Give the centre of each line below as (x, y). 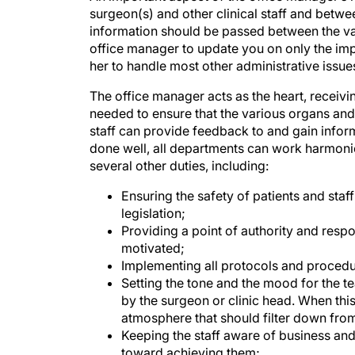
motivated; (153, 232)
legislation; (153, 197)
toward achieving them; (191, 337)
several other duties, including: (179, 150)
